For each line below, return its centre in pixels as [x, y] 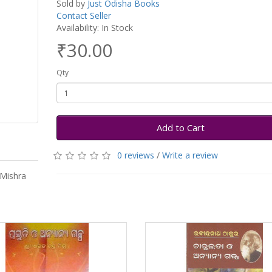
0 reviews [135, 155]
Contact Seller [83, 15]
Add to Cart [180, 127]
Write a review [190, 155]
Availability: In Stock [94, 28]
